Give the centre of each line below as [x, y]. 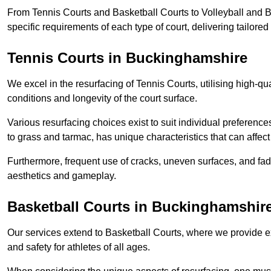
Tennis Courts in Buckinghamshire [127, 58]
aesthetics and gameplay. [62, 176]
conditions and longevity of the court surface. [102, 99]
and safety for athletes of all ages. [79, 247]
